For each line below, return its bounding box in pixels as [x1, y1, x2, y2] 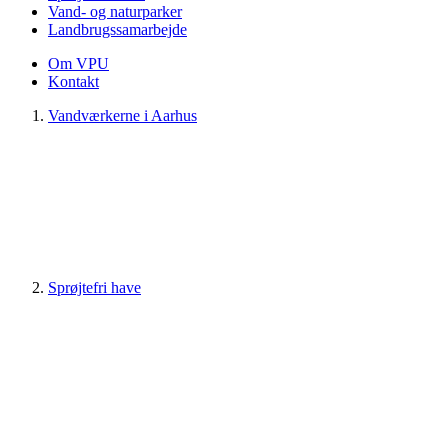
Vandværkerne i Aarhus [48, 106, 197, 124]
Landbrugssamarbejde [48, 20, 187, 38]
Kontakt [48, 72, 99, 90]
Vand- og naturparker [48, 2, 182, 20]
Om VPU [48, 54, 109, 72]
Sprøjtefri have [48, 278, 141, 296]
